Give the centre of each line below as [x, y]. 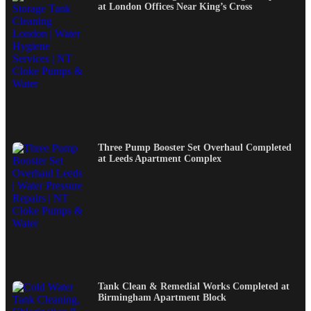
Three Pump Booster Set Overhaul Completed [195, 147]
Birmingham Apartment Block [162, 298]
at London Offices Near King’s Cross [175, 7]
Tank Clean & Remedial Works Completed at [194, 287]
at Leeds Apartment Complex [160, 158]
